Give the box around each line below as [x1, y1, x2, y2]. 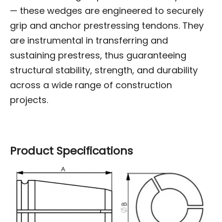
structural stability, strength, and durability [10, 63, 198, 76]
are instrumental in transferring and [10, 34, 168, 47]
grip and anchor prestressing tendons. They [10, 19, 204, 32]
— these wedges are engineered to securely [10, 4, 204, 17]
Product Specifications [10, 143, 133, 159]
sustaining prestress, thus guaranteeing [10, 49, 186, 61]
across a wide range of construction [10, 78, 172, 91]
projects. [10, 93, 48, 106]
